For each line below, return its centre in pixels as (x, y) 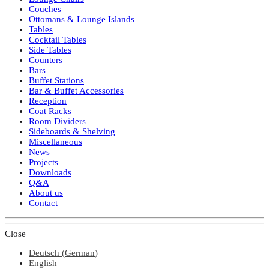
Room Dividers (57, 121)
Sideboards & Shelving (72, 131)
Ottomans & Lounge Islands (82, 19)
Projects (44, 162)
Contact (43, 203)
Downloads (50, 172)
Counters (46, 60)
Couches (45, 9)
